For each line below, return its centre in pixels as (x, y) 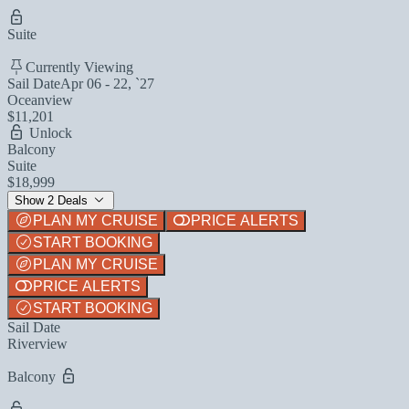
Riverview (37, 343)
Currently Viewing (79, 67)
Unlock (49, 132)
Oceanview (40, 100)
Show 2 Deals (53, 200)
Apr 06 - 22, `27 (107, 83)
